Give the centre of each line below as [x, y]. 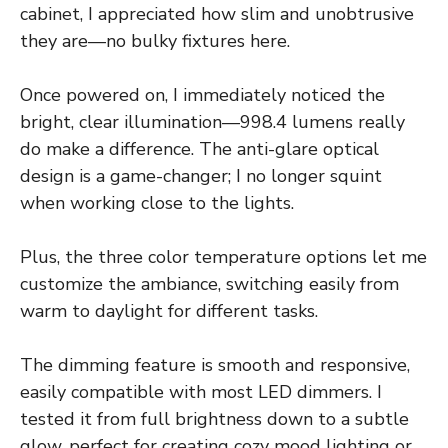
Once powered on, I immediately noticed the [202, 95]
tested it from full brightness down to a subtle [214, 419]
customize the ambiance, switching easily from [209, 284]
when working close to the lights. [157, 203]
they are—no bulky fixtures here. [155, 41]
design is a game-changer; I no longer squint [201, 176]
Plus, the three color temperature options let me [223, 257]
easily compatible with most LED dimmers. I [201, 392]
